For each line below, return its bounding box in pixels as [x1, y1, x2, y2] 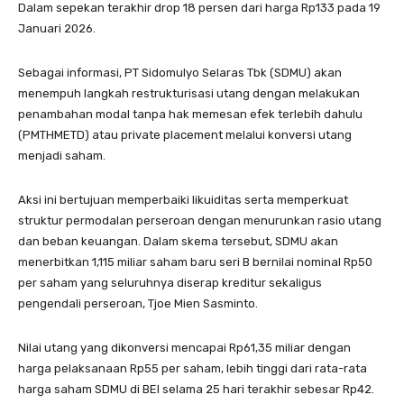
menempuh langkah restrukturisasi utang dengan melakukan [18, 86, 360, 100]
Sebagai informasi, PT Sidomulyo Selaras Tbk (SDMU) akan [18, 65, 342, 79]
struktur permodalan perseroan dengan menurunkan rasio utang [18, 213, 381, 227]
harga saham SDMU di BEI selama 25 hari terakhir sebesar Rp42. [18, 381, 374, 396]
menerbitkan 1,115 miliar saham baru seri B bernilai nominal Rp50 [18, 254, 372, 269]
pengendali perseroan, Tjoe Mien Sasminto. [18, 296, 258, 310]
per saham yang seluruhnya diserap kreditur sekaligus [18, 275, 322, 289]
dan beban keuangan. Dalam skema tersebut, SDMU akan [18, 234, 338, 248]
